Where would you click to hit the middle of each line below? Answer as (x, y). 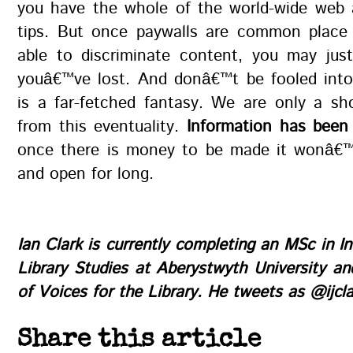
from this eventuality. (102, 127)
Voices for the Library (117, 292)
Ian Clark (50, 245)
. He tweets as (253, 292)
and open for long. (85, 174)
